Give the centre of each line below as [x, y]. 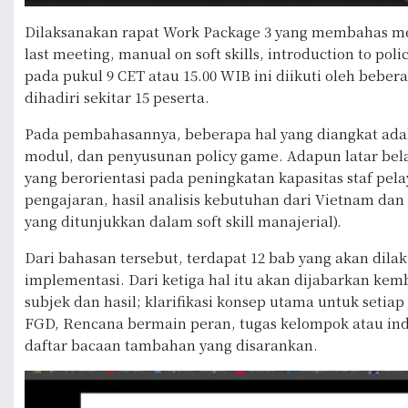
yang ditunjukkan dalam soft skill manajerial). [183, 220]
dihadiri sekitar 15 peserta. [117, 97]
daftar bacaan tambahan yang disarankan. [171, 344]
